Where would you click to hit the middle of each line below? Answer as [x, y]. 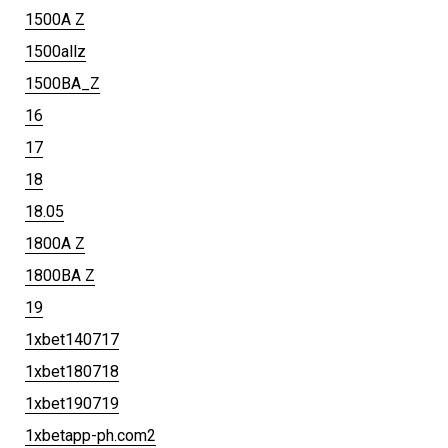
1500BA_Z [62, 83]
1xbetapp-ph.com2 [90, 435]
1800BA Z [60, 275]
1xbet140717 [72, 339]
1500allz [55, 51]
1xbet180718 [72, 371]
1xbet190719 [72, 403]
